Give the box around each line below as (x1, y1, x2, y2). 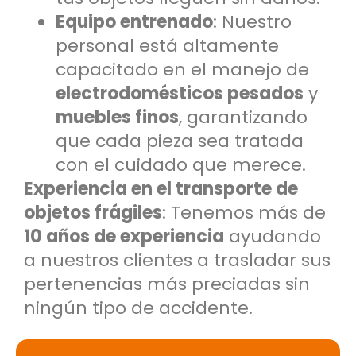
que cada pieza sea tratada (56, 128, 304, 153)
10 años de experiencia (24, 223, 224, 249)
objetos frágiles (24, 199, 162, 225)
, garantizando (179, 104, 308, 130)
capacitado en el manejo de (56, 56, 309, 82)
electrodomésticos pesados (56, 80, 304, 106)
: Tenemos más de (162, 199, 326, 225)
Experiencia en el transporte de (24, 176, 298, 201)
